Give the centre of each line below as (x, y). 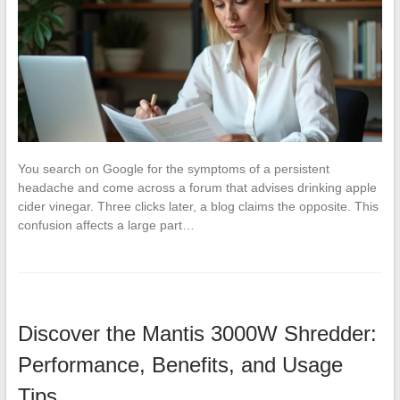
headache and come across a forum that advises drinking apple (197, 187)
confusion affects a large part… (106, 225)
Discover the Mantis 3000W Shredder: (197, 333)
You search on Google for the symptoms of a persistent (173, 168)
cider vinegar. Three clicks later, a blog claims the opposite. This (198, 206)
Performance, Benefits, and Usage (180, 364)
